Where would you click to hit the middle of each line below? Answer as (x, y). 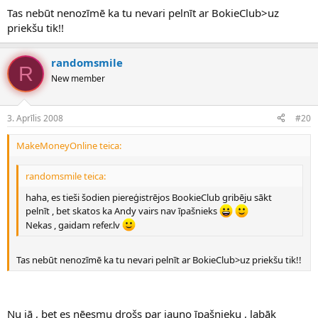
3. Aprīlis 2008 (35, 118)
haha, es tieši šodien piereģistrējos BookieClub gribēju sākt (149, 198)
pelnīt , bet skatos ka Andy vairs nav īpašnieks (122, 211)
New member (78, 79)
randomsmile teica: (66, 176)
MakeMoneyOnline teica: (69, 145)
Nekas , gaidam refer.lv (74, 225)
